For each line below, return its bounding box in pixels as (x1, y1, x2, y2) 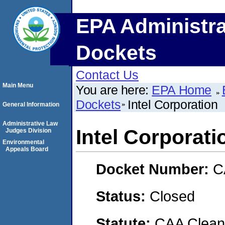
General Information (3, 101, 59, 108)
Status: (96, 187, 150, 204)
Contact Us (76, 68, 139, 82)
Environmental (3, 139, 44, 146)
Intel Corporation (128, 97, 218, 111)
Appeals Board (6, 146, 48, 153)
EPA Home (152, 83, 212, 97)
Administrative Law (3, 120, 58, 127)
